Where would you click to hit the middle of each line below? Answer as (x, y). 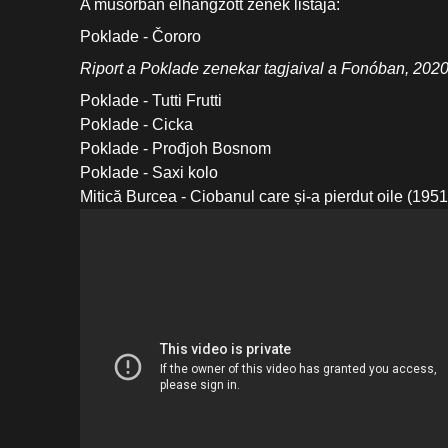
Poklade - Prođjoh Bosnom (175, 148)
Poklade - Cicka (136, 124)
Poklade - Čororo (140, 36)
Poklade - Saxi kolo (149, 172)
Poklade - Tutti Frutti (151, 100)
